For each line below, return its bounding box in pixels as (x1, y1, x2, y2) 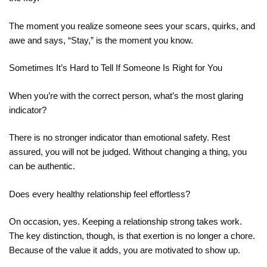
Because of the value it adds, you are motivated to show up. (9, 245, 240, 256)
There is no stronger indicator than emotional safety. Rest (9, 132, 230, 143)
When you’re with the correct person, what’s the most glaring (9, 90, 243, 101)
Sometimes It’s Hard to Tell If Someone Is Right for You (9, 63, 222, 73)
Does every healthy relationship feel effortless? (9, 188, 190, 199)
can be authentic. (9, 161, 75, 172)
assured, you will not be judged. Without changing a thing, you (9, 147, 247, 157)
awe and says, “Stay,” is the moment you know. (9, 35, 193, 45)
